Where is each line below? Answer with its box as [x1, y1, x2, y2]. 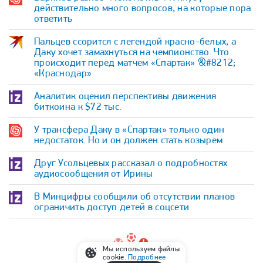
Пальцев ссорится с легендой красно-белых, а [34, 35, 237, 47]
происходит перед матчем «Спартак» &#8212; [34, 56, 236, 68]
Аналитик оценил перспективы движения [34, 90, 217, 102]
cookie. [103, 252, 129, 261]
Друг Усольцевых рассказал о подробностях [34, 157, 228, 168]
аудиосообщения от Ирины [34, 167, 153, 179]
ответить [34, 12, 73, 24]
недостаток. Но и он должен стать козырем [34, 134, 223, 146]
